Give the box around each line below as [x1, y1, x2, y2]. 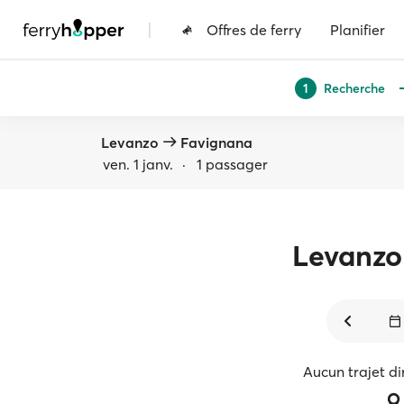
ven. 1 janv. [103, 155, 173, 173]
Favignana [180, 133, 252, 151]
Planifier [330, 20, 385, 39]
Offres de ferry [207, 20, 301, 39]
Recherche [323, 79, 385, 96]
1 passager [197, 155, 268, 173]
